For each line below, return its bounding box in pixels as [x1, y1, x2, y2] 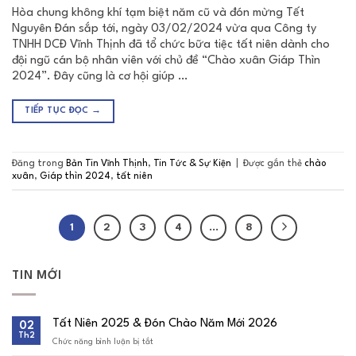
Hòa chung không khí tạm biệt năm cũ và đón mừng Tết [12, 6, 304, 19]
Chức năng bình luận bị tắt [52, 337, 153, 346]
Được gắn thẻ [243, 159, 304, 169]
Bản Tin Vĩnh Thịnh [66, 159, 148, 169]
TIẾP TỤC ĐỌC [25, 106, 92, 115]
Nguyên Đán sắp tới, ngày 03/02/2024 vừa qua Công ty [12, 22, 316, 35]
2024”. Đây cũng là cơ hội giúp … [12, 70, 188, 83]
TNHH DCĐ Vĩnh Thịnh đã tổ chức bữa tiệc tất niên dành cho [12, 38, 330, 51]
